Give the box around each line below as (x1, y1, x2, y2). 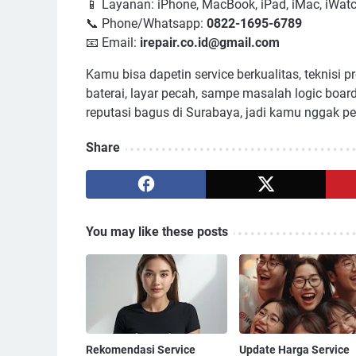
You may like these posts (86, 224, 228, 240)
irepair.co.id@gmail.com (140, 35, 280, 51)
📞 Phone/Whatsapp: (86, 16, 207, 32)
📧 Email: (86, 35, 140, 51)
